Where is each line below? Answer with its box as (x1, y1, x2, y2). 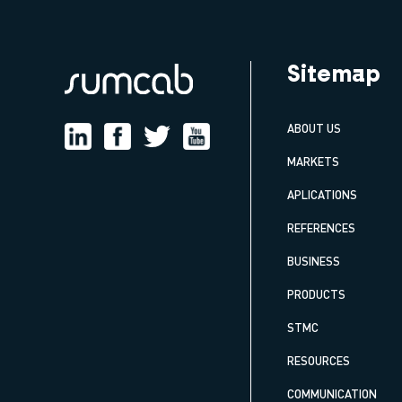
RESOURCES (287, 353, 350, 368)
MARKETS (287, 153, 339, 169)
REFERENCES (287, 220, 355, 235)
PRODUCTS (287, 286, 345, 301)
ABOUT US (287, 120, 341, 135)
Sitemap (287, 64, 380, 87)
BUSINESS (287, 253, 340, 268)
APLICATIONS (287, 187, 357, 202)
